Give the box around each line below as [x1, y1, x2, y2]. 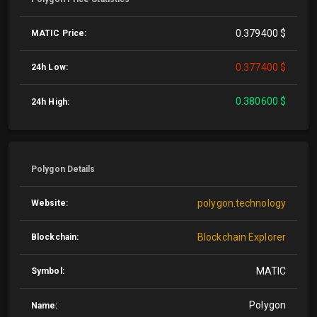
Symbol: [31, 266, 64, 276]
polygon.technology [197, 197, 286, 209]
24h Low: [31, 62, 68, 72]
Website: [31, 198, 68, 208]
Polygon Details [31, 164, 96, 174]
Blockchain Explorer [197, 231, 286, 243]
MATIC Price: [31, 28, 87, 38]
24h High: [31, 97, 69, 107]
